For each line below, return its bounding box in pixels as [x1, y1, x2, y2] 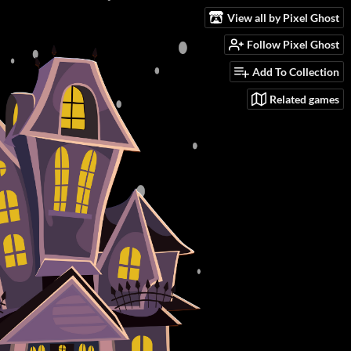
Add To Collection [252, 65, 339, 79]
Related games [270, 92, 339, 106]
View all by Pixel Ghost [227, 10, 339, 24]
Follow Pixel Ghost [247, 38, 339, 52]
